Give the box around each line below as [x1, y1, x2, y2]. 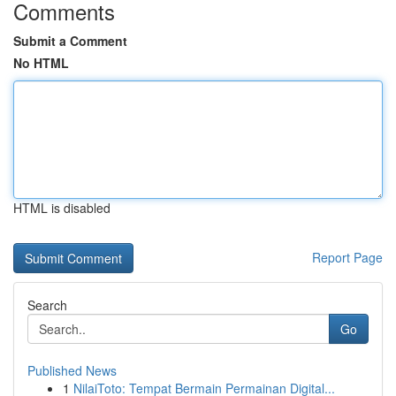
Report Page [312, 248, 383, 266]
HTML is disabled [13, 199, 110, 217]
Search [27, 296, 67, 314]
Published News [27, 362, 117, 379]
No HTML [13, 54, 69, 72]
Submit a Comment [13, 32, 127, 49]
